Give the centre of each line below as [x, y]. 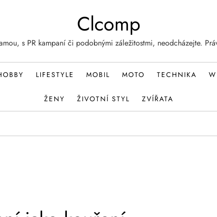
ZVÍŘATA [157, 99]
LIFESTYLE [55, 75]
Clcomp [108, 24]
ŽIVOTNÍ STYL [103, 99]
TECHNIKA [177, 75]
